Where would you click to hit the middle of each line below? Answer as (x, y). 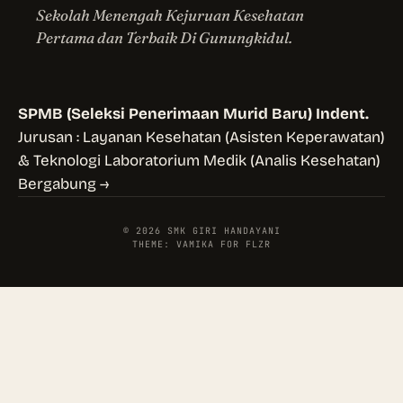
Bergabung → (63, 184)
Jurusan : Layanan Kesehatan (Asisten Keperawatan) (201, 138)
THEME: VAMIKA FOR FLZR (201, 245)
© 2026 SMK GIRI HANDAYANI (201, 231)
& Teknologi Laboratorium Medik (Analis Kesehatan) (199, 161)
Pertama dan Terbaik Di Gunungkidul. (164, 38)
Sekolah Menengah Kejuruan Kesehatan (170, 15)
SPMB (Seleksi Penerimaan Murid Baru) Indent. (193, 114)
